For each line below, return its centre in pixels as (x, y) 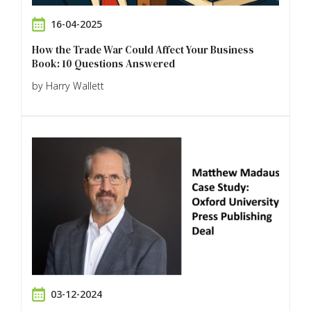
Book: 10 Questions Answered (103, 63)
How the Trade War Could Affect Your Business (143, 49)
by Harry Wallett (68, 85)
